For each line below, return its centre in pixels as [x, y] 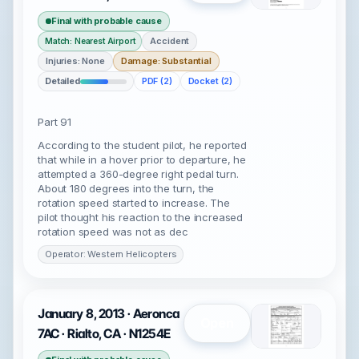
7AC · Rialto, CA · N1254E [105, 334]
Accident [170, 41]
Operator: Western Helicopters [111, 254]
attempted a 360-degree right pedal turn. [138, 174]
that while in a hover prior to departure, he [142, 159]
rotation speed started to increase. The [134, 203]
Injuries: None [75, 61]
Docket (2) [210, 81]
